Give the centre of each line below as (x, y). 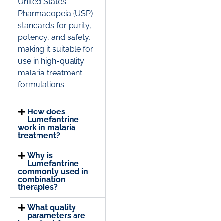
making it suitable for (55, 49)
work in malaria (47, 127)
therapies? (38, 187)
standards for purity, (55, 26)
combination (42, 179)
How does (46, 111)
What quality (52, 207)
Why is (40, 155)
